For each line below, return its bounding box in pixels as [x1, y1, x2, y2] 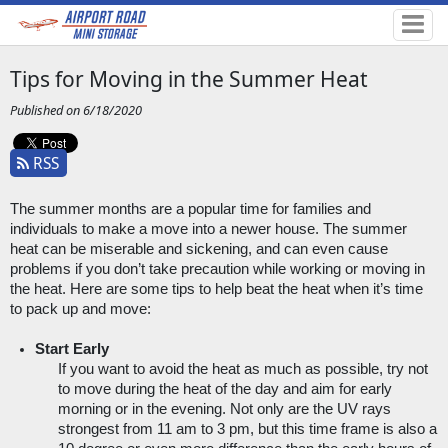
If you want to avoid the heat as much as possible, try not [57, 361, 428, 378]
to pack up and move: [9, 301, 151, 318]
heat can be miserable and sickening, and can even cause [9, 241, 388, 258]
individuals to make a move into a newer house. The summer [9, 221, 407, 238]
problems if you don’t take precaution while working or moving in [9, 261, 425, 278]
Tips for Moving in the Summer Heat [9, 64, 368, 93]
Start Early [35, 341, 110, 358]
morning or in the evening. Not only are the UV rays [57, 401, 391, 418]
